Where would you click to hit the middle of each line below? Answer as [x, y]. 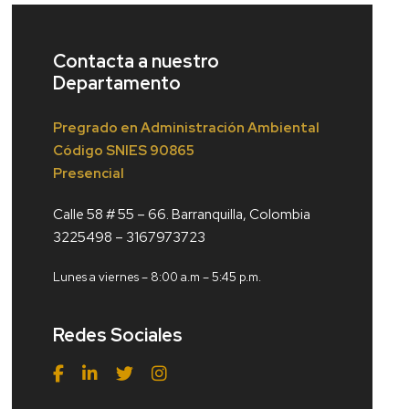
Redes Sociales [118, 335]
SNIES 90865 [149, 151]
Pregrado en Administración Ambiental [187, 128]
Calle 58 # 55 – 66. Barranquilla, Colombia [182, 215]
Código [79, 151]
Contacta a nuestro [136, 61]
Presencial [89, 173]
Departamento [117, 83]
